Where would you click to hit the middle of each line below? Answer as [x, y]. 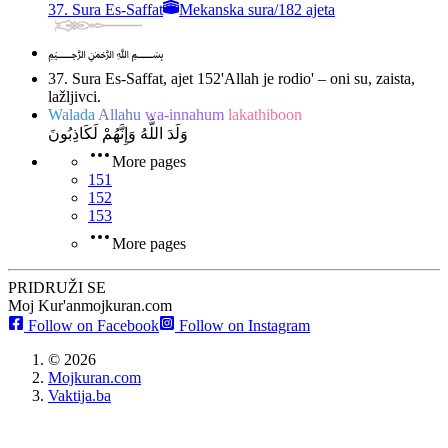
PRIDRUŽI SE [57, 288]
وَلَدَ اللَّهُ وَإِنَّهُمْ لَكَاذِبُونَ [118, 134]
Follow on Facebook [91, 326]
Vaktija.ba [79, 396]
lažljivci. [74, 97]
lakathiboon [265, 115]
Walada [73, 115]
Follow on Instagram [242, 326]
